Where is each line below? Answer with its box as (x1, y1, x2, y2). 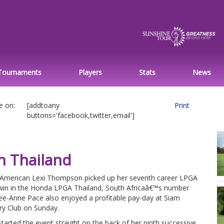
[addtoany (27, 100, 59, 110)
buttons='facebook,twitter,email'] (27, 110, 134, 120)
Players (78, 67, 102, 77)
